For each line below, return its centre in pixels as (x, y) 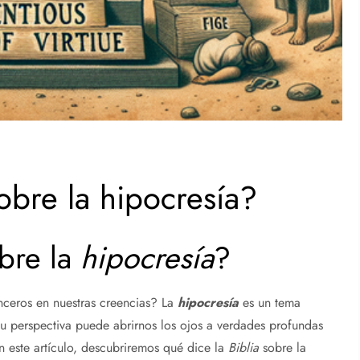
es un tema (270, 302)
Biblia (244, 347)
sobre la (283, 347)
